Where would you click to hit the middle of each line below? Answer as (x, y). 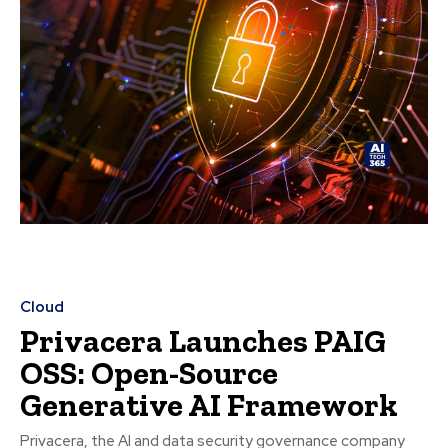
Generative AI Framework (209, 405)
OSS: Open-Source (149, 373)
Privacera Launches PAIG (203, 341)
